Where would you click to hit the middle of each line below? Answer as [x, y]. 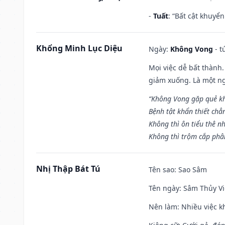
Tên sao [161, 169]
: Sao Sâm [191, 169]
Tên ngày [164, 188]
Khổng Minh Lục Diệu [79, 48]
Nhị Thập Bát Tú [68, 168]
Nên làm [163, 206]
